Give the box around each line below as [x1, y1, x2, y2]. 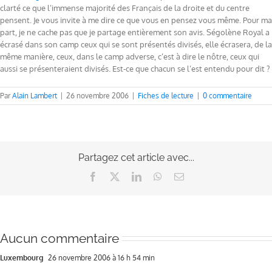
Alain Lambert [12, 91, 57, 101]
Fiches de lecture [138, 91, 194, 101]
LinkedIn [141, 171, 176, 182]
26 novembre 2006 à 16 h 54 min [46, 253, 155, 262]
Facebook [97, 171, 135, 182]
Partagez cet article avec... [78, 152, 194, 164]
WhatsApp [161, 171, 203, 182]
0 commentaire [203, 91, 252, 101]
